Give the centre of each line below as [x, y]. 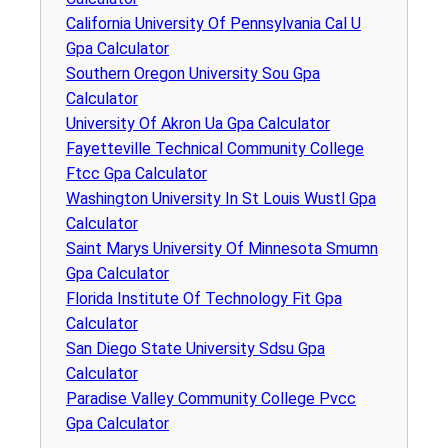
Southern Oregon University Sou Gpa [193, 73]
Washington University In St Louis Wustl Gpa [221, 198]
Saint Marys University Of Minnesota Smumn [222, 248]
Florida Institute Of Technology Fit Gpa [204, 298]
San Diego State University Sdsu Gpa [195, 348]
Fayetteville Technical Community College [215, 148]
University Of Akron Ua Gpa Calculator [198, 123]
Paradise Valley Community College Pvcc [211, 398]
